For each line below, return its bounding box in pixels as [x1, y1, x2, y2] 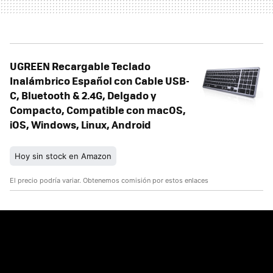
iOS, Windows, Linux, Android [10, 117, 151, 132]
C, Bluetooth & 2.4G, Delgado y [10, 88, 156, 103]
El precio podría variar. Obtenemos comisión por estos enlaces [10, 176, 208, 185]
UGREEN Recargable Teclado [10, 58, 151, 74]
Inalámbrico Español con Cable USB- [10, 73, 190, 88]
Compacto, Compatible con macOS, [10, 102, 186, 118]
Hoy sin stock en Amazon [15, 151, 112, 161]
